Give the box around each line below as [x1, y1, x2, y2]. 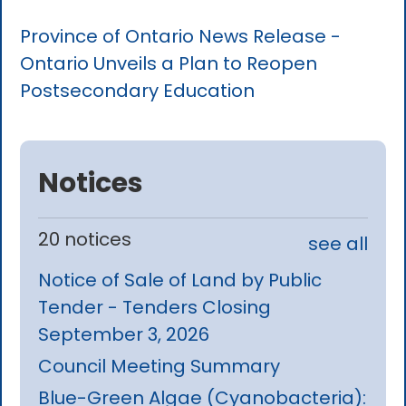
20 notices [38, 226, 132, 252]
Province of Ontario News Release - [20, 24, 342, 50]
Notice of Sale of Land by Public [38, 266, 323, 293]
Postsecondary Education [20, 78, 256, 104]
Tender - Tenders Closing [38, 294, 272, 320]
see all [307, 230, 368, 256]
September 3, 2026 [38, 321, 210, 347]
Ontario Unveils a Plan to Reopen [20, 51, 318, 77]
